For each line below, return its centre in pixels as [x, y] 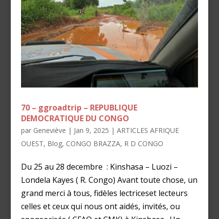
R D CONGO [143, 144]
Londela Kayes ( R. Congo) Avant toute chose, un [109, 180]
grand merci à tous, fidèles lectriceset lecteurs [104, 193]
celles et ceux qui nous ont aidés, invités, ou [100, 207]
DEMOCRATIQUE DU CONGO [75, 119]
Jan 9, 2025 [91, 131]
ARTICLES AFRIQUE [148, 131]
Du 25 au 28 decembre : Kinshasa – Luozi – [99, 167]
